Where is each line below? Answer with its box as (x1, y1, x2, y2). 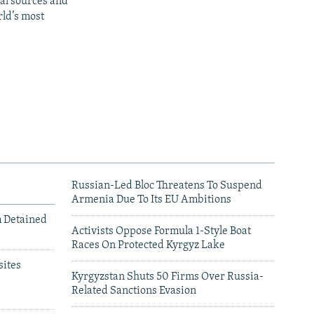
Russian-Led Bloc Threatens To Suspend (71, 179, 262, 191)
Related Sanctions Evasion (71, 285, 196, 296)
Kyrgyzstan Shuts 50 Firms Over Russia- (71, 271, 264, 282)
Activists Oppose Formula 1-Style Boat (71, 225, 251, 237)
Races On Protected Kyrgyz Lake (71, 239, 225, 251)
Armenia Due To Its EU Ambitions (71, 193, 231, 205)
